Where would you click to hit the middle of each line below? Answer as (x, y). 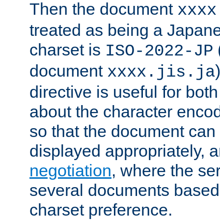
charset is (67, 50)
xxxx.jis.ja (161, 72)
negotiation (70, 171)
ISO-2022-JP (159, 51)
